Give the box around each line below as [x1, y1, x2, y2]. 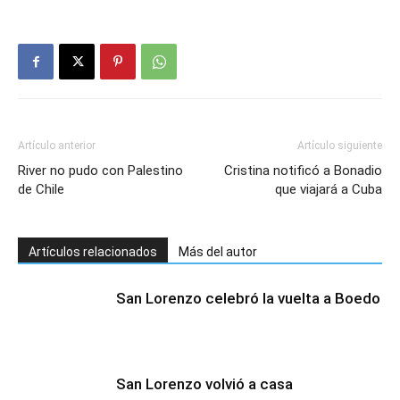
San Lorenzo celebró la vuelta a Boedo [116, 289, 380, 307]
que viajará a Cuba [275, 181, 382, 197]
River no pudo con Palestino [18, 162, 183, 179]
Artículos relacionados [29, 245, 157, 259]
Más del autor [179, 245, 257, 259]
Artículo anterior [18, 139, 96, 152]
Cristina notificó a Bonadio [224, 162, 382, 179]
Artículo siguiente [297, 139, 382, 152]
